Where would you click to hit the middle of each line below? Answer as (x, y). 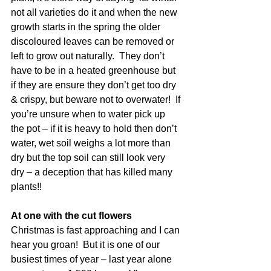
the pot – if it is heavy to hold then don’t (95, 129)
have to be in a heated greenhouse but (94, 70)
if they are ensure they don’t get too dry (95, 85)
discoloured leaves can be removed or (94, 41)
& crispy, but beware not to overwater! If (97, 100)
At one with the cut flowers (71, 216)
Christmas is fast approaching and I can (96, 230)
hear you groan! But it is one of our (87, 245)
